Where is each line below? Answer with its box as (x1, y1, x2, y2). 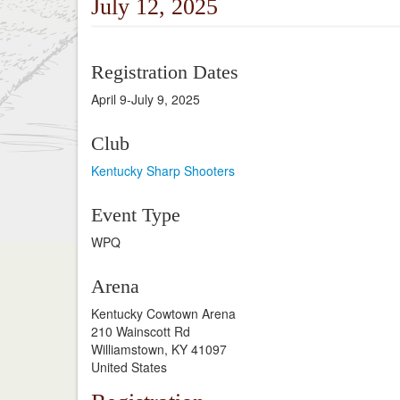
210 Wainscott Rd (91, 322, 190, 340)
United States (91, 358, 167, 376)
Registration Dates (91, 61, 238, 83)
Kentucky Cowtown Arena (91, 304, 236, 322)
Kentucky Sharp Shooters (91, 162, 235, 179)
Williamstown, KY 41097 (91, 340, 227, 358)
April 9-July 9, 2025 (91, 90, 200, 108)
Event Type (91, 204, 180, 226)
